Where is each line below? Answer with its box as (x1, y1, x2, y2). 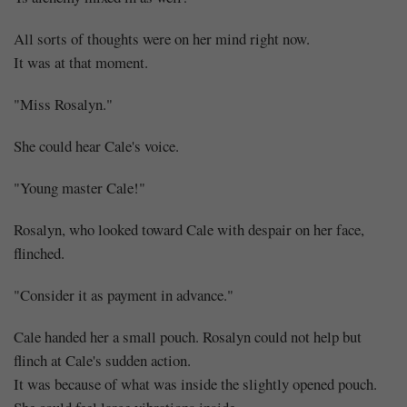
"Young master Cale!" (14, 176, 145, 198)
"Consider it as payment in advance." (14, 283, 233, 305)
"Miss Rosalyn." (14, 93, 113, 114)
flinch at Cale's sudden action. (14, 349, 191, 371)
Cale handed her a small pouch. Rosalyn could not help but (14, 325, 362, 347)
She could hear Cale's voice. (14, 134, 179, 156)
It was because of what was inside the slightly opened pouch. (14, 372, 377, 394)
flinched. (14, 242, 65, 263)
